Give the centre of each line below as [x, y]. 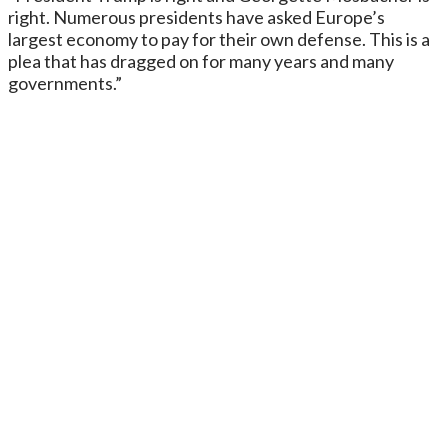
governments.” [65, 82]
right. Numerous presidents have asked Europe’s [196, 16]
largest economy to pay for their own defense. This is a [219, 38]
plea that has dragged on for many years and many [201, 60]
